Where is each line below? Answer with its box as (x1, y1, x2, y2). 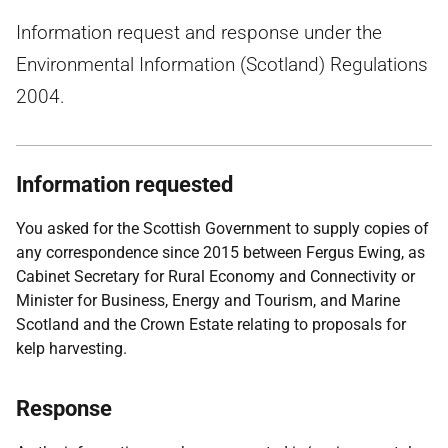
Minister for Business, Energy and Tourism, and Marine (16, 291, 400, 310)
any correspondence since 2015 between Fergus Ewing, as (16, 243, 425, 262)
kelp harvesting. (16, 339, 127, 358)
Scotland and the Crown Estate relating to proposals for (16, 315, 406, 334)
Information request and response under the (16, 21, 382, 44)
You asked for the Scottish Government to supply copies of (16, 219, 429, 238)
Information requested (16, 172, 233, 197)
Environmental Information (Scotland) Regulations (16, 53, 428, 76)
